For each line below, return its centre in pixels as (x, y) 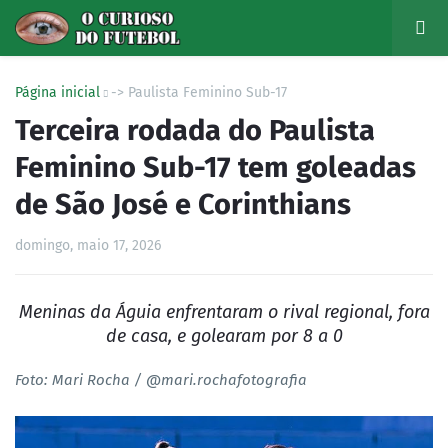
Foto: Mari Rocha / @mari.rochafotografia (161, 380)
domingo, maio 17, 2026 (88, 245)
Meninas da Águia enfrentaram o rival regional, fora (224, 312)
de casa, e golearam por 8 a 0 (224, 336)
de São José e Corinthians (183, 204)
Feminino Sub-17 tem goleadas (215, 167)
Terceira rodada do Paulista (195, 130)
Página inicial (57, 92)
